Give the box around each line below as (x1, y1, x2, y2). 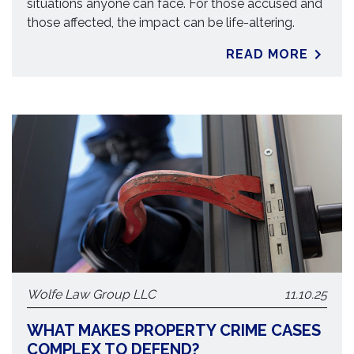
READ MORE (226, 47, 308, 62)
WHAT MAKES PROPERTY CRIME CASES (27, 321, 322, 340)
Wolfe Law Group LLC (27, 287, 156, 302)
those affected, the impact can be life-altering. (27, 15, 296, 30)
